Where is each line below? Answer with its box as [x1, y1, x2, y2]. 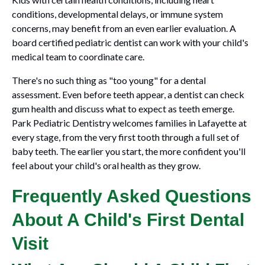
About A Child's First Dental [12, 210, 244, 230]
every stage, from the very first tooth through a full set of [12, 131, 240, 143]
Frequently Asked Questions [12, 186, 251, 206]
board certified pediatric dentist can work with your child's [12, 37, 248, 48]
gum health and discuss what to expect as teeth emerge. [12, 103, 234, 114]
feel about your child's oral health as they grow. [12, 160, 201, 171]
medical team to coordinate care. [12, 51, 144, 62]
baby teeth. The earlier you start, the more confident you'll [12, 146, 245, 157]
